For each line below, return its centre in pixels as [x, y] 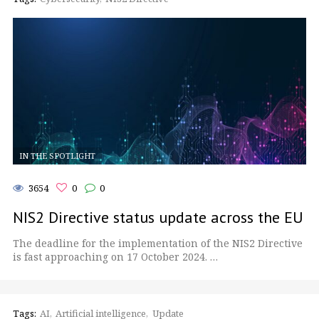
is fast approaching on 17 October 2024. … [115, 256]
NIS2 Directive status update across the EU [158, 217]
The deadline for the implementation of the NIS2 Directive [158, 243]
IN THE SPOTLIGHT [57, 156]
